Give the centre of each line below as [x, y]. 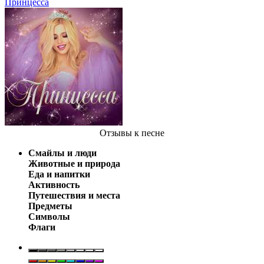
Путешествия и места [74, 195]
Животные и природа [74, 163]
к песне [148, 133]
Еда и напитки [59, 174]
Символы [49, 216]
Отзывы [116, 133]
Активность [54, 184]
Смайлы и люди [62, 153]
